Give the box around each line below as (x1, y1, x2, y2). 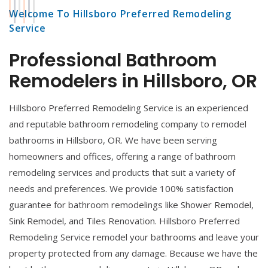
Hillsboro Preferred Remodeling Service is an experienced (9, 102, 248, 114)
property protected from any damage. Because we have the (9, 247, 258, 259)
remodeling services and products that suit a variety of (9, 166, 235, 178)
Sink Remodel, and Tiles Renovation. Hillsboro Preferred (9, 215, 240, 227)
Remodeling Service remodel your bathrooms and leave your (9, 231, 259, 243)
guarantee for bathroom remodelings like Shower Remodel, (9, 199, 254, 211)
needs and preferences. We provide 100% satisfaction (9, 182, 233, 194)
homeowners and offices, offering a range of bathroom (9, 150, 236, 162)
